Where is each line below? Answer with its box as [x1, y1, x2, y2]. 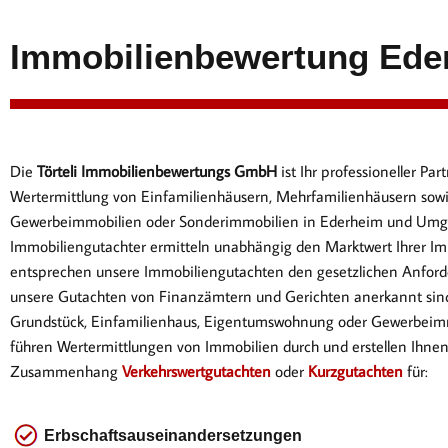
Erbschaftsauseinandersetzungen [44, 426, 302, 444]
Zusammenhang [10, 361, 122, 381]
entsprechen [10, 261, 96, 281]
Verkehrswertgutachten [122, 361, 271, 381]
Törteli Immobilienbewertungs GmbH [37, 161, 277, 181]
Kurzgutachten [308, 361, 403, 381]
